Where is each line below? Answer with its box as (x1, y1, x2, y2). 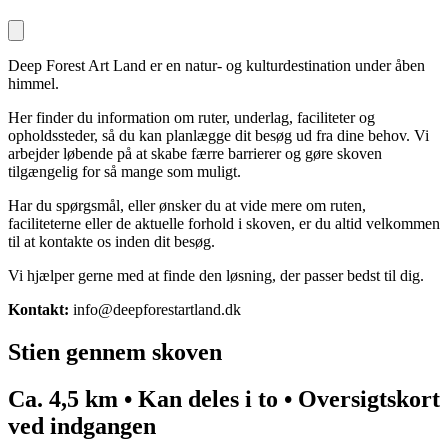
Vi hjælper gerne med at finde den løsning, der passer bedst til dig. (8, 266, 424, 284)
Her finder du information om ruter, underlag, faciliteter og (8, 108, 375, 126)
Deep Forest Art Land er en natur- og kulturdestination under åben (8, 56, 425, 74)
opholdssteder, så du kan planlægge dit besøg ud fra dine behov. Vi (8, 126, 429, 144)
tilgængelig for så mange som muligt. (8, 162, 241, 180)
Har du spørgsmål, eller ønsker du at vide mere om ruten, (8, 196, 366, 214)
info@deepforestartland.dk (73, 300, 245, 318)
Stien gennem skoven (8, 338, 222, 365)
